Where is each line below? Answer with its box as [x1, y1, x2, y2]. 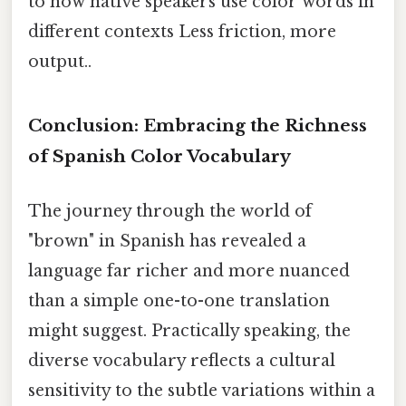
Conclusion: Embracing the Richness [28, 115, 367, 137]
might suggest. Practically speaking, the [28, 320, 351, 341]
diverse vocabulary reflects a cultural [28, 350, 335, 371]
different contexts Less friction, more [28, 22, 336, 43]
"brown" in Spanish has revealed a [28, 230, 306, 251]
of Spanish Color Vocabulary [28, 146, 291, 168]
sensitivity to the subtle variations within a [28, 380, 375, 401]
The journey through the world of [28, 200, 312, 221]
